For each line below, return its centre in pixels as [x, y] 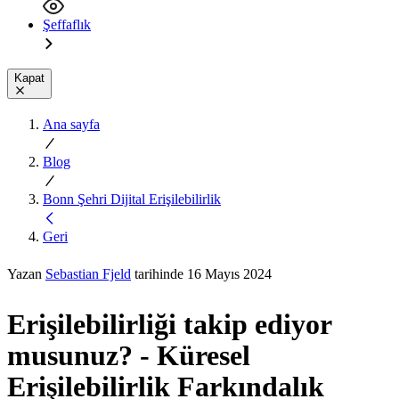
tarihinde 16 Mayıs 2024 [201, 273]
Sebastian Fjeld [88, 273]
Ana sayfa [71, 124]
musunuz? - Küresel [129, 356]
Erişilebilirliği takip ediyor [169, 325]
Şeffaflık [67, 24]
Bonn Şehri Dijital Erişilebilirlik [132, 199]
